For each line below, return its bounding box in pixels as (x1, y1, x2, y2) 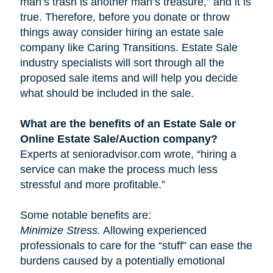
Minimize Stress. (19, 224, 101, 237)
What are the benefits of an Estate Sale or (19, 118, 236, 130)
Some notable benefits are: (19, 209, 151, 222)
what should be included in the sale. (19, 87, 194, 100)
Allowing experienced (100, 224, 207, 237)
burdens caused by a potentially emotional (19, 255, 225, 268)
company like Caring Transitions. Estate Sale (19, 41, 238, 54)
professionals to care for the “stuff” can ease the (19, 239, 252, 252)
